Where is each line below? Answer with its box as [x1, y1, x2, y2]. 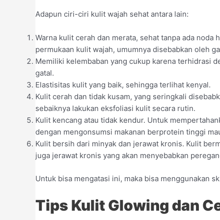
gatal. [35, 68, 54, 78]
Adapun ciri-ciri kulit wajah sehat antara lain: [35, 9, 189, 19]
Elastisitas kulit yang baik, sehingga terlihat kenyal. [35, 80, 211, 90]
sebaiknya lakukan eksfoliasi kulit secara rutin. [35, 104, 195, 113]
